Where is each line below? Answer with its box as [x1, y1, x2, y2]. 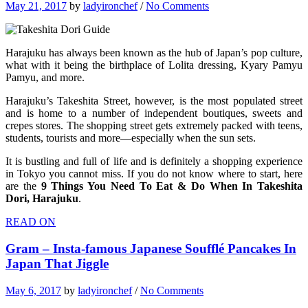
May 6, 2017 [5, 284, 61, 296]
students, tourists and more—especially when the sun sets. [5, 132, 256, 144]
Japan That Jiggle [5, 256, 109, 272]
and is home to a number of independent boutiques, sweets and [5, 107, 302, 120]
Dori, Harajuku [5, 192, 78, 205]
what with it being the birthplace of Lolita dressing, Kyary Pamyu [5, 59, 302, 71]
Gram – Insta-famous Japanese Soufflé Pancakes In [5, 241, 296, 256]
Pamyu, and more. [5, 71, 85, 84]
